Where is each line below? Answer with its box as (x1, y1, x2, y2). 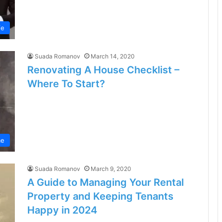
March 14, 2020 (91, 53, 135, 60)
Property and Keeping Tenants (27, 190, 173, 203)
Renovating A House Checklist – (27, 64, 179, 76)
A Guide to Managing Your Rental (27, 176, 184, 189)
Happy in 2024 (27, 204, 97, 217)
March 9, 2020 (91, 165, 131, 173)
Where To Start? (27, 78, 105, 90)
